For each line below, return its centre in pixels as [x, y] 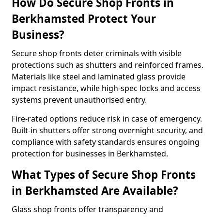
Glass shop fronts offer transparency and [87, 209]
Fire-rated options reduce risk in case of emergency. [107, 119]
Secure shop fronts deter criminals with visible [97, 53]
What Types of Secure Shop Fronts [104, 175]
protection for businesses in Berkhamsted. [90, 154]
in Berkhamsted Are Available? [95, 191]
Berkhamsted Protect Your [84, 19]
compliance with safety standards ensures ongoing [106, 142]
